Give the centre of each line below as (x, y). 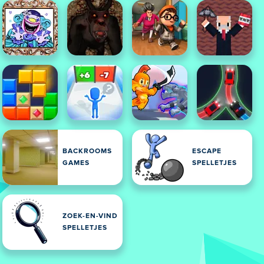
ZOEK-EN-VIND (90, 216)
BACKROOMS (87, 151)
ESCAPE (207, 151)
